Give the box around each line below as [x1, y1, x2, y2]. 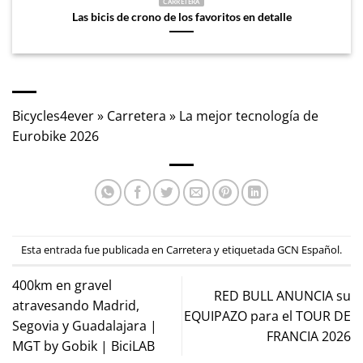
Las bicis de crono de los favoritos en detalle [71, 10, 292, 23]
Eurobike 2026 [12, 126, 99, 145]
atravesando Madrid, [12, 297, 139, 315]
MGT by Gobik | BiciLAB [12, 337, 155, 356]
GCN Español [277, 242, 340, 258]
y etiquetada [211, 242, 277, 258]
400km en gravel [12, 276, 112, 295]
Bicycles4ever [12, 106, 94, 125]
